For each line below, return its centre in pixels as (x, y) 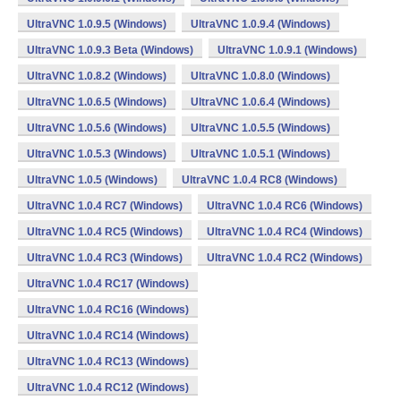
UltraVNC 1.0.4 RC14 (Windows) (108, 336)
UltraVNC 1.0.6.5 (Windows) (97, 102)
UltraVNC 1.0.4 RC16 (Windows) (108, 310)
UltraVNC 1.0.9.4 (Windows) (260, 24)
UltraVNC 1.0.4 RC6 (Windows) (285, 206)
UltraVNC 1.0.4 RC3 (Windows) (105, 258)
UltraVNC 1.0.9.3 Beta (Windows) (110, 50)
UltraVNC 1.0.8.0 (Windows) (260, 76)
